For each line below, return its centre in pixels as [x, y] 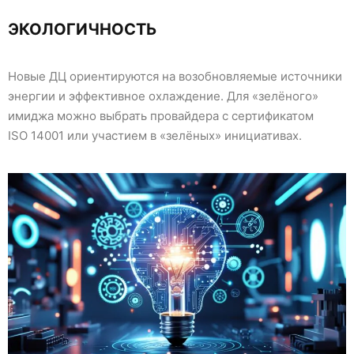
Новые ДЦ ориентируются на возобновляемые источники [175, 77]
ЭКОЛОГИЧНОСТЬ [83, 30]
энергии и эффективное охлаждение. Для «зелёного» [163, 96]
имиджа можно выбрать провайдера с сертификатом [161, 116]
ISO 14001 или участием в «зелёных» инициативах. [155, 136]
